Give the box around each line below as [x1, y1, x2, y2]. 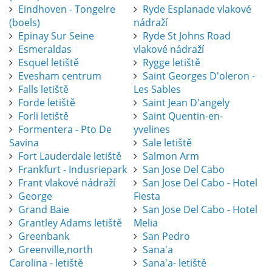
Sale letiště [142, 136, 192, 150]
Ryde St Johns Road [142, 29, 231, 43]
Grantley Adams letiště [18, 216, 122, 230]
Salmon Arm [142, 149, 199, 163]
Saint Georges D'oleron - [142, 69, 255, 83]
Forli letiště [18, 109, 69, 123]
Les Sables [133, 83, 181, 97]
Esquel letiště [18, 56, 79, 70]
